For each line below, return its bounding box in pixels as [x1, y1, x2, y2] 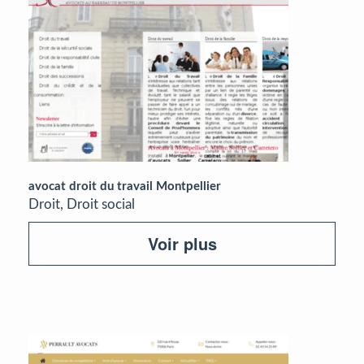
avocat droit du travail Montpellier [28, 180, 221, 193]
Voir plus [147, 231, 217, 255]
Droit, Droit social [28, 197, 135, 211]
